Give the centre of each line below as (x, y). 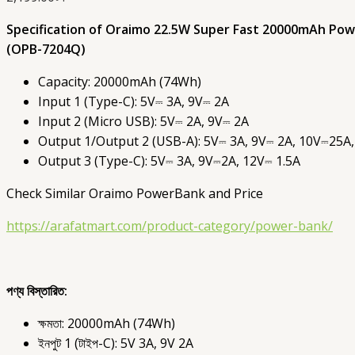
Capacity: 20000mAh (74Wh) (120, 82)
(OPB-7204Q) (46, 50)
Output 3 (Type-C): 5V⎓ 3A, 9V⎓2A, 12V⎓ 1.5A (169, 161)
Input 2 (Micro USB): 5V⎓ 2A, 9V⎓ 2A (143, 122)
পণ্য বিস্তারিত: (37, 291)
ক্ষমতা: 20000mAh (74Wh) (107, 324)
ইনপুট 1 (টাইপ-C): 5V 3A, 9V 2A (116, 344)
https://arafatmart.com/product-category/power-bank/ (170, 226)
